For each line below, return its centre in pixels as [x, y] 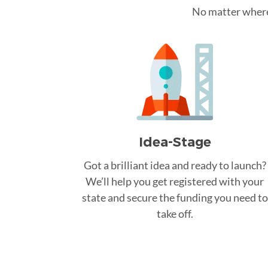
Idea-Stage [175, 142]
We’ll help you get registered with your [175, 181]
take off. [175, 213]
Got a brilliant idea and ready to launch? [175, 165]
